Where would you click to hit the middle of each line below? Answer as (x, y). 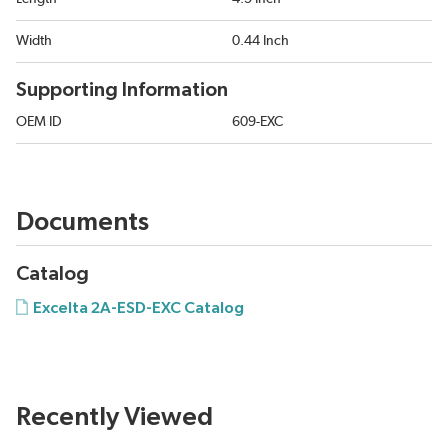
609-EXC (257, 122)
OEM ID (39, 122)
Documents (82, 222)
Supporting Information (122, 90)
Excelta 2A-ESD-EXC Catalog (138, 308)
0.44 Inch (260, 41)
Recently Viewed (114, 417)
